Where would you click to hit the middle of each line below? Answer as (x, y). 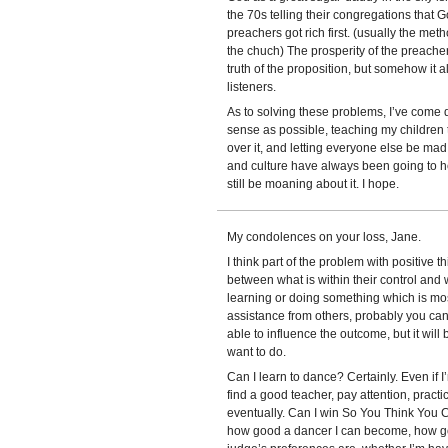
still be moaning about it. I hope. (312, 184)
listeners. (251, 87)
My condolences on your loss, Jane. (323, 237)
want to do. (256, 352)
